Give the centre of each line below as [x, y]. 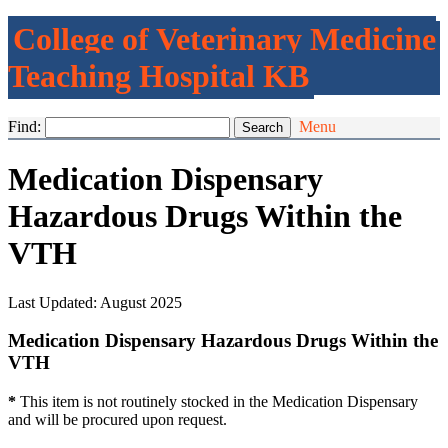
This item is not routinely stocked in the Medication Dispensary [219, 402]
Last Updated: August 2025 [95, 302]
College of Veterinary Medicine [224, 39]
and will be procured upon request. [117, 420]
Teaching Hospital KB [158, 76]
